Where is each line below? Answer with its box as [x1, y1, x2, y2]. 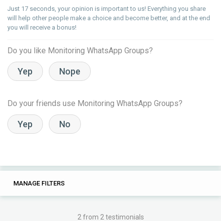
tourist [132, 206, 152, 214]
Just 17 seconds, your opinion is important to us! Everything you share [7, 5, 206, 12]
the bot [13, 206, 35, 214]
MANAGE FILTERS [13, 180, 65, 187]
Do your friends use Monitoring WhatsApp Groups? [7, 99, 183, 108]
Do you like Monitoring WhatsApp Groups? [7, 46, 153, 55]
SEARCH [98, 180, 122, 187]
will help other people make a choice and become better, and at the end [7, 14, 210, 22]
